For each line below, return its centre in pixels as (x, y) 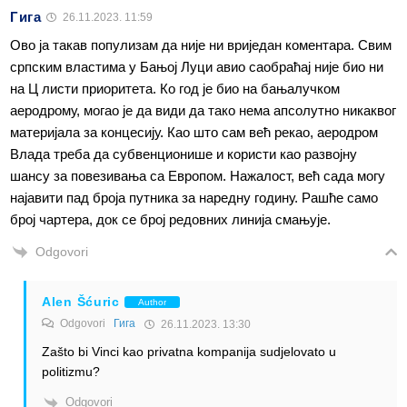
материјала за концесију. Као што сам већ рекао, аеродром (194, 132)
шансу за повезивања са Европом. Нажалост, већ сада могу (198, 175)
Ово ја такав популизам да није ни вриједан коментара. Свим (201, 45)
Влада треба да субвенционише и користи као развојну (184, 154)
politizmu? (71, 372)
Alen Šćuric (81, 302)
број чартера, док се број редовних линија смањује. (170, 219)
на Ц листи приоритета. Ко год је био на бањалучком (175, 88)
